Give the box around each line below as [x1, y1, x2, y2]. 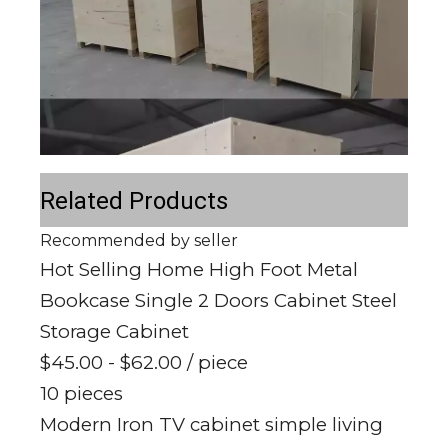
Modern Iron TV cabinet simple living [40, 413, 383, 437]
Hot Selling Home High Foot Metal [40, 258, 358, 282]
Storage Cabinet [40, 320, 189, 344]
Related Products [40, 187, 228, 216]
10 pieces [40, 382, 123, 406]
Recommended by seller [40, 231, 238, 251]
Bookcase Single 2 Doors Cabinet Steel [40, 289, 397, 313]
